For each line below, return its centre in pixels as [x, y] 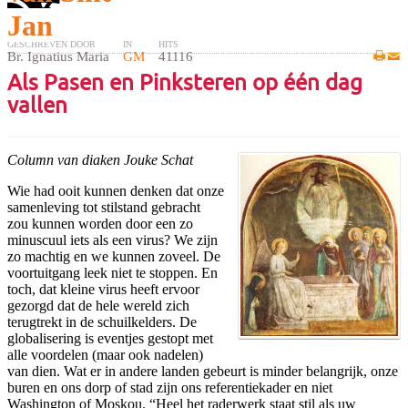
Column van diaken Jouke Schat [100, 159]
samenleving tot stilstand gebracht [104, 207]
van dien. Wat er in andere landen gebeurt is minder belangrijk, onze [203, 371]
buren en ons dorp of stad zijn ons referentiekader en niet [170, 387]
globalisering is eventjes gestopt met [110, 338]
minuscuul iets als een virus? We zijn [112, 240]
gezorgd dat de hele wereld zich [98, 305]
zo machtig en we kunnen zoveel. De [114, 256]
